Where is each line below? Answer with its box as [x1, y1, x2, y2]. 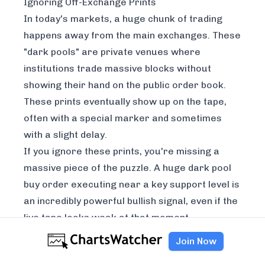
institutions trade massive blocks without [24, 62, 211, 74]
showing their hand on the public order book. [24, 79, 226, 91]
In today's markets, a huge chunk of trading [24, 12, 222, 24]
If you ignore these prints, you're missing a [24, 145, 219, 157]
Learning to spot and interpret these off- [24, 228, 208, 240]
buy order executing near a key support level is [24, 178, 240, 190]
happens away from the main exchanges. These [24, 29, 241, 41]
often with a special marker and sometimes [24, 112, 222, 124]
